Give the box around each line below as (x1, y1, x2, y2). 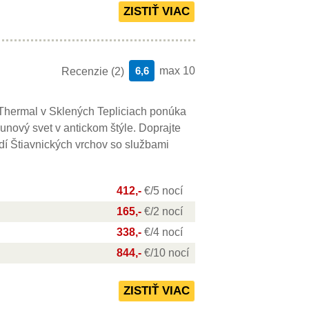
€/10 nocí (144, 247, 189, 259)
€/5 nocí (144, 185, 183, 197)
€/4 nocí (144, 226, 183, 238)
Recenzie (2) (61, 66, 124, 77)
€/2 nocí (144, 206, 183, 217)
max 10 (159, 65, 195, 77)
